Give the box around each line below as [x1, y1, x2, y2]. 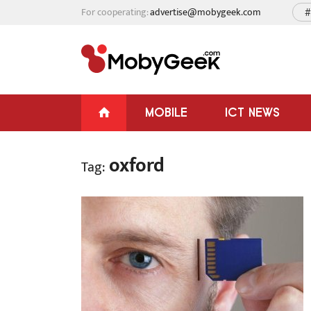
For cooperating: [81, 4, 150, 20]
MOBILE [145, 105, 187, 119]
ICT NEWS [225, 105, 280, 119]
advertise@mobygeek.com [150, 4, 261, 20]
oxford [105, 149, 165, 182]
